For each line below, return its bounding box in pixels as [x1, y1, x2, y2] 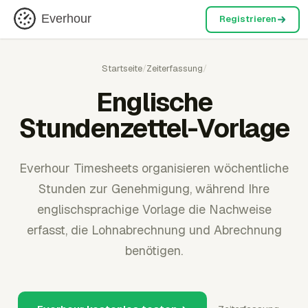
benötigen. [125, 243, 183, 258]
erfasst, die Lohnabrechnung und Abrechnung [26, 222, 282, 238]
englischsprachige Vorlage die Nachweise [36, 201, 272, 217]
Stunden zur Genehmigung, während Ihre [38, 181, 269, 197]
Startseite [101, 63, 142, 74]
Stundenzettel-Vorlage [19, 111, 289, 145]
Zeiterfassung [146, 63, 203, 74]
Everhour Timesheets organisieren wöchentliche [19, 160, 289, 176]
